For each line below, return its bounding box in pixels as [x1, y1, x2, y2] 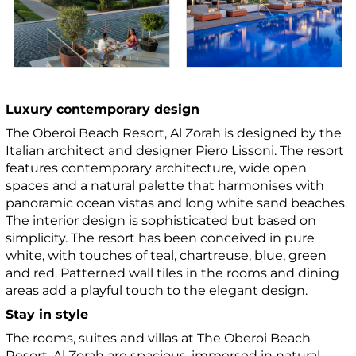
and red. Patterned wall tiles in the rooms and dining [6, 265, 340, 281]
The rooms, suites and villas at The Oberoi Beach [6, 331, 311, 346]
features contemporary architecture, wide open [6, 161, 308, 176]
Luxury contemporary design [6, 102, 208, 118]
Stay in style [6, 307, 93, 323]
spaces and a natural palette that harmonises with [6, 178, 325, 194]
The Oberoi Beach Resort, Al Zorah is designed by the [6, 126, 342, 141]
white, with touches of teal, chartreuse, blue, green [6, 248, 327, 264]
